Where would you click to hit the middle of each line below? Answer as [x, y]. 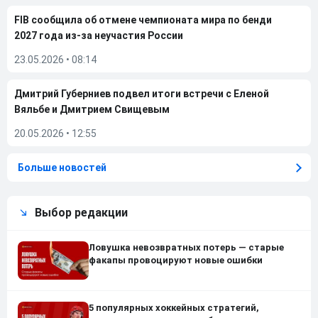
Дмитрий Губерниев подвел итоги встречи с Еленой [142, 94]
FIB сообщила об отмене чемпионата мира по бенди [143, 20]
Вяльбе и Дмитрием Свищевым [92, 109]
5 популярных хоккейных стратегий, [174, 308]
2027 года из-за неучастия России [99, 35]
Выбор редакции [81, 213]
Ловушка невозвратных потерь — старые [186, 247]
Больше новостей [62, 168]
